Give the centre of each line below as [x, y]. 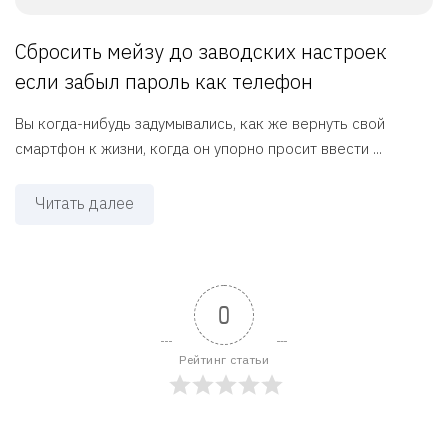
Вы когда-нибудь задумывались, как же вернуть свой [200, 123]
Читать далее [84, 202]
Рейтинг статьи [224, 359]
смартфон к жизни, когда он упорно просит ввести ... [198, 148]
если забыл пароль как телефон [164, 81]
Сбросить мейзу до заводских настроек [201, 51]
